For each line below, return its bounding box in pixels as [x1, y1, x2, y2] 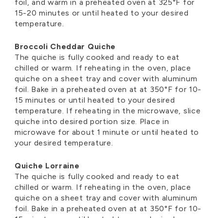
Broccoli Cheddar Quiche [15, 42, 116, 52]
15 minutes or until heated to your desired [15, 95, 175, 105]
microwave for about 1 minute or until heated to [15, 127, 199, 137]
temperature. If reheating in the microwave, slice [15, 106, 201, 116]
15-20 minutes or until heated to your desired [15, 8, 189, 18]
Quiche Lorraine [15, 161, 80, 171]
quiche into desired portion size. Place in [15, 117, 169, 127]
